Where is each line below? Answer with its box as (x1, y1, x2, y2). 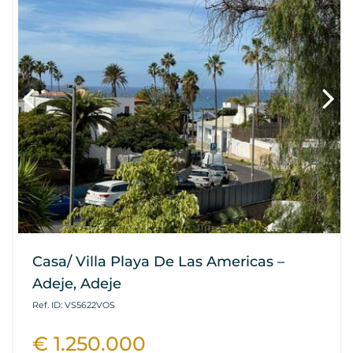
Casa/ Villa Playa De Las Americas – (32, 253, 284, 271)
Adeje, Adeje (32, 275, 121, 293)
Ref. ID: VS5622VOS (32, 299, 115, 311)
